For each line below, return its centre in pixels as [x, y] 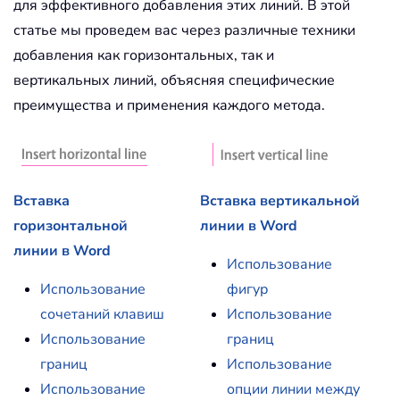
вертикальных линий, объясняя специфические [174, 81]
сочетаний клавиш [102, 315]
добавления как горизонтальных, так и [144, 56]
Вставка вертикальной [280, 201]
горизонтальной [71, 226]
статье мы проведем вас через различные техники [184, 31]
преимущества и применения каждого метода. [169, 106]
